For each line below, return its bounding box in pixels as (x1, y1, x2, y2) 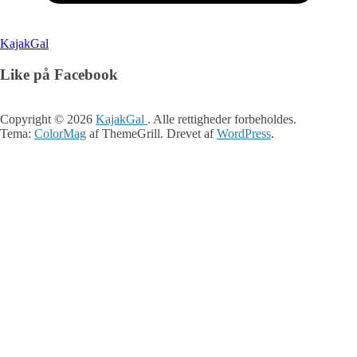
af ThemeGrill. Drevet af (86, 127, 217, 141)
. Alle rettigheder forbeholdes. (147, 112, 296, 127)
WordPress (217, 127, 271, 141)
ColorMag (34, 127, 86, 141)
